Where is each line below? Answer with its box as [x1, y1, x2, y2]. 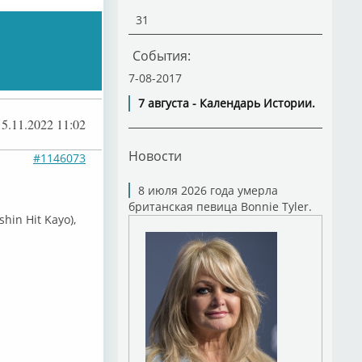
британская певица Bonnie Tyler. [128, 199, 312, 214]
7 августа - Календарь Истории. [137, 95, 315, 111]
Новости [128, 147, 182, 164]
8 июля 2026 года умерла [137, 183, 278, 198]
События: [132, 47, 191, 65]
